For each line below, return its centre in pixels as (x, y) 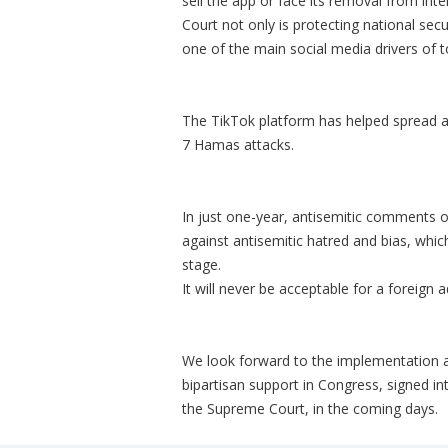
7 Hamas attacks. (238, 144)
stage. (203, 264)
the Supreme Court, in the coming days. (310, 408)
